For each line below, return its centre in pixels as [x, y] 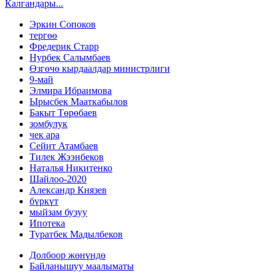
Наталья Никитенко [71, 168]
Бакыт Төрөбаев [63, 113]
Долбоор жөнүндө [68, 255]
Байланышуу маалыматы [82, 266]
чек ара [45, 135]
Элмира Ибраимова [71, 91]
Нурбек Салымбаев [70, 58]
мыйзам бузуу [58, 212]
